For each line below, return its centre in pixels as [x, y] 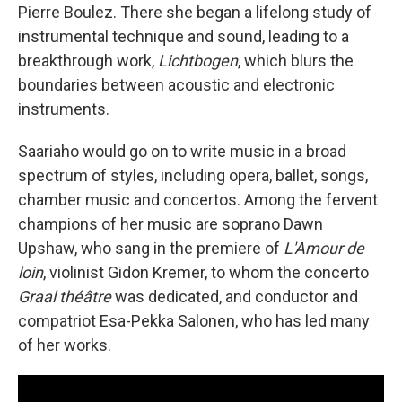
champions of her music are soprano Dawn [170, 223]
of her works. [65, 345]
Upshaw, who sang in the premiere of [151, 248]
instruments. [64, 109]
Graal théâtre [65, 296]
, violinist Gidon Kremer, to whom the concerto [206, 272]
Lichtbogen [198, 60]
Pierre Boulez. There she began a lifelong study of [195, 12]
